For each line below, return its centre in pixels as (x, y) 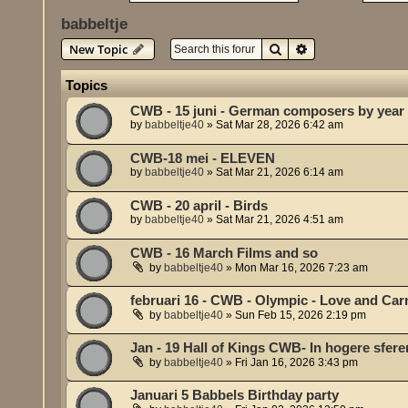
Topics (87, 86)
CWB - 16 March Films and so (224, 254)
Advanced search (357, 49)
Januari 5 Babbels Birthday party (235, 396)
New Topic (99, 50)
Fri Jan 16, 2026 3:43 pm (297, 363)
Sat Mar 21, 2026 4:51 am (280, 220)
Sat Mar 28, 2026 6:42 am (280, 125)
